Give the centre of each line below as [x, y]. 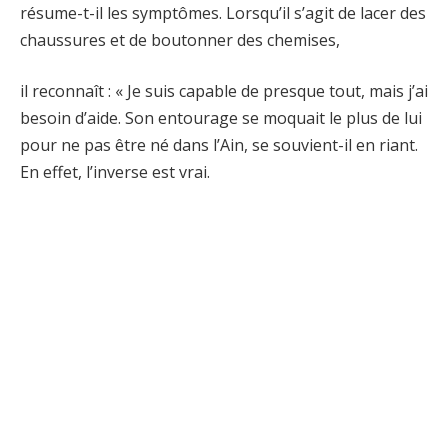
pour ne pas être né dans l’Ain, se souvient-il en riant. [219, 145]
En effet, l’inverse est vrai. [115, 172]
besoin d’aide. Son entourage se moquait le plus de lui [221, 118]
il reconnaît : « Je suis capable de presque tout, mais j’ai [224, 91]
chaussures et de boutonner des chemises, [180, 39]
